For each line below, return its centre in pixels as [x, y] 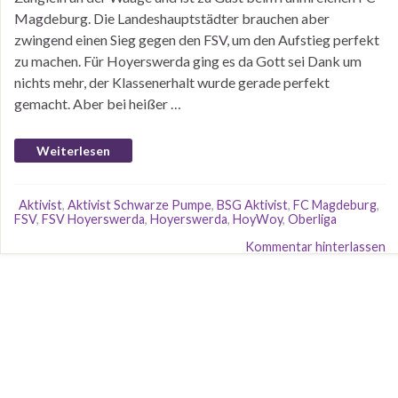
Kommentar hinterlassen [315, 247]
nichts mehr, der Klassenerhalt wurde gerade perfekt [172, 82]
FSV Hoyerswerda [93, 219]
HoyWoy [258, 219]
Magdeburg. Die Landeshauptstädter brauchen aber [172, 18]
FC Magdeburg [335, 205]
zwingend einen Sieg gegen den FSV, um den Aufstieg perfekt [197, 40]
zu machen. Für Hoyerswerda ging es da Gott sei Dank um [188, 61]
